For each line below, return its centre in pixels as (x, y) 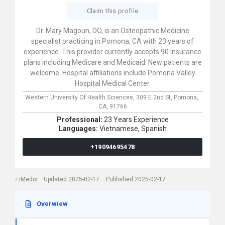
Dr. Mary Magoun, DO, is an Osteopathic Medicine (113, 31)
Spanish (154, 129)
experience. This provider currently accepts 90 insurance (113, 52)
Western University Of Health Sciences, (81, 97)
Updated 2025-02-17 (72, 179)
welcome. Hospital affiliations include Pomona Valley (113, 73)
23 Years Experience (136, 120)
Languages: (79, 129)
